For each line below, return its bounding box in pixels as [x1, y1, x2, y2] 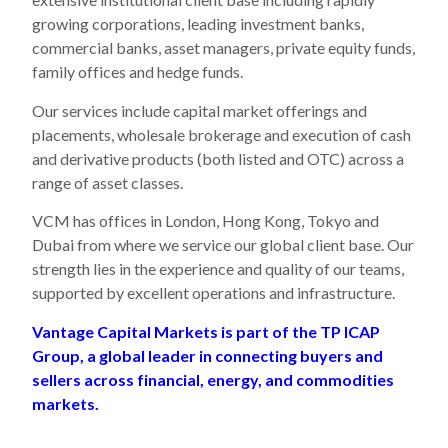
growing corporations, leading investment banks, [32, 14, 364, 34]
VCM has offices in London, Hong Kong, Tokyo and [32, 211, 379, 231]
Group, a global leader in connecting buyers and [32, 345, 383, 365]
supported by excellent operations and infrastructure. [32, 283, 395, 303]
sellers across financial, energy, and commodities [32, 369, 394, 389]
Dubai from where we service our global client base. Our [32, 235, 414, 255]
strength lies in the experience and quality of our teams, [32, 259, 404, 279]
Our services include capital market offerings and [32, 100, 367, 120]
